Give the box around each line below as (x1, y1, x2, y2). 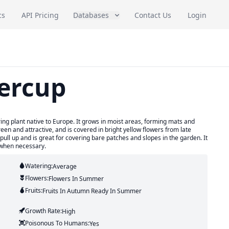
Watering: (25, 162, 53, 170)
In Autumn (59, 187, 89, 195)
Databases (73, 10, 109, 20)
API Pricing (21, 10, 59, 20)
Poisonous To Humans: (25, 219, 89, 227)
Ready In (89, 187, 117, 195)
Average (52, 162, 77, 171)
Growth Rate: (25, 207, 62, 215)
